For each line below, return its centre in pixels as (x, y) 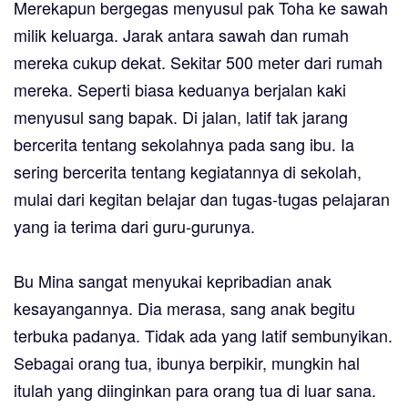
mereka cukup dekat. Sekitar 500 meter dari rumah (198, 62)
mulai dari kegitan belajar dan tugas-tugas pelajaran (202, 199)
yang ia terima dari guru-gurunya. (134, 226)
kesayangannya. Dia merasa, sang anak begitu (184, 308)
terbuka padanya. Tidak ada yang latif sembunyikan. (203, 336)
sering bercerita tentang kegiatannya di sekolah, (188, 172)
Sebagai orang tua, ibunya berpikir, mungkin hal (187, 363)
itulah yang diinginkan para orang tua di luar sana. (195, 390)
